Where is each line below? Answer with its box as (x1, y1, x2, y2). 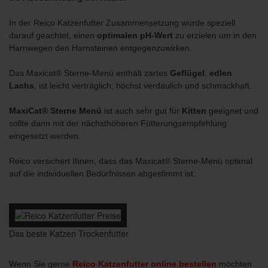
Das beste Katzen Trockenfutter (9, 227, 129, 239)
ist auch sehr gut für (104, 106, 182, 115)
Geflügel (170, 68, 205, 78)
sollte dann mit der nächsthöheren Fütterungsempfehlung (9, 118, 227, 128)
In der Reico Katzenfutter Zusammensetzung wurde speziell (9, 18, 235, 28)
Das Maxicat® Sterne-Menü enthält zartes (9, 68, 170, 78)
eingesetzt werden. (9, 131, 81, 141)
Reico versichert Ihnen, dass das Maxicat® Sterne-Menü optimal (9, 156, 252, 166)
